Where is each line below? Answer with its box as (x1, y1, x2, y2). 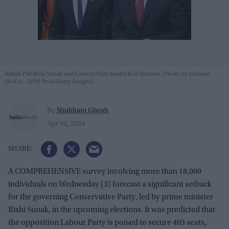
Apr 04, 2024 (47, 120, 85, 128)
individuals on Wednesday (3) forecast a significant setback (8, 180, 212, 189)
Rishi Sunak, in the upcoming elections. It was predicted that (8, 206, 215, 215)
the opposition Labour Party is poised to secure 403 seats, (8, 219, 207, 227)
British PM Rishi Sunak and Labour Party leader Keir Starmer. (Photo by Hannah (4, 71, 210, 78)
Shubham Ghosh (57, 107, 108, 114)
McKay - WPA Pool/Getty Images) (4, 79, 93, 85)
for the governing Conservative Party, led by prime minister (8, 193, 213, 202)
